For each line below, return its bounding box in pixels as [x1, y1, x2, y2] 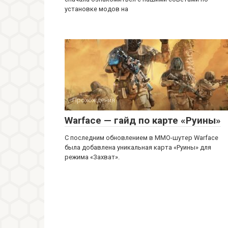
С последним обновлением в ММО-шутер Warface [65, 134, 218, 141]
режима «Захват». [65, 153, 120, 161]
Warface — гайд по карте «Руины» [65, 115, 221, 126]
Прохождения [72, 96, 115, 104]
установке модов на [65, 5, 128, 13]
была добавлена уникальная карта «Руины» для [65, 144, 211, 151]
